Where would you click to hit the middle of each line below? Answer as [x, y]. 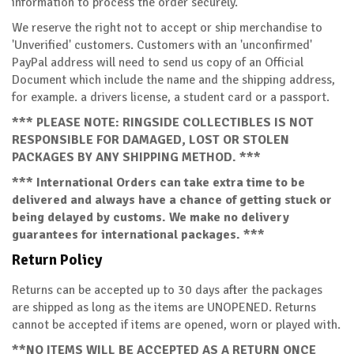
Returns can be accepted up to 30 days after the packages [167, 290]
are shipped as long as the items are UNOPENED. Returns [164, 307]
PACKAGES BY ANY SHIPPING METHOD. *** [136, 157]
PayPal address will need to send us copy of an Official [158, 62]
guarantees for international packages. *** [138, 234]
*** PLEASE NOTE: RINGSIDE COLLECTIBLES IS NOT [163, 122]
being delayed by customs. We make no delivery [151, 217]
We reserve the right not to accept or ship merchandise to [167, 27]
